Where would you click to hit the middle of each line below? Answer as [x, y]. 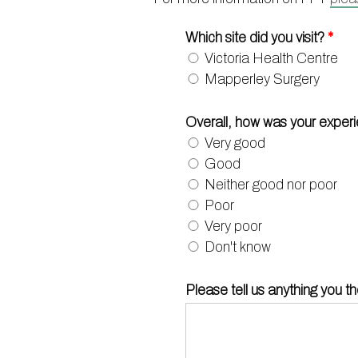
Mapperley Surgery [262, 79]
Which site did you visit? [257, 38]
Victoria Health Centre [271, 58]
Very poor [233, 226]
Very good [235, 143]
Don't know [238, 247]
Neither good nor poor [271, 185]
